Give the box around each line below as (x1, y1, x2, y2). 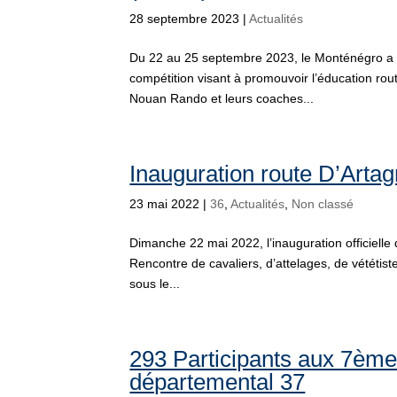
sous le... (129, 276, 181, 291)
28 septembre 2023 (129, 12, 240, 26)
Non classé (292, 197, 354, 211)
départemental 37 (129, 369, 306, 395)
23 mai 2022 (129, 197, 200, 211)
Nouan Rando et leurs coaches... (129, 91, 315, 105)
